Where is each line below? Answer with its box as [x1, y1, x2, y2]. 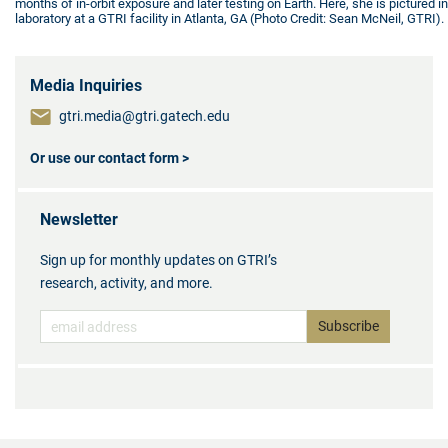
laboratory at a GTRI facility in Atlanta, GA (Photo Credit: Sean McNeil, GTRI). [15, 11, 444, 27]
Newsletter [40, 210, 118, 230]
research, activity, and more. [40, 275, 213, 292]
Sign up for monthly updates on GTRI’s [40, 252, 277, 269]
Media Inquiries [30, 76, 142, 96]
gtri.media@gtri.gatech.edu [59, 108, 230, 125]
